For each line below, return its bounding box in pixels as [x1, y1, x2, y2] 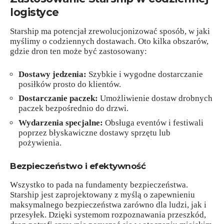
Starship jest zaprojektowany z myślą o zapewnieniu [10, 189, 195, 199]
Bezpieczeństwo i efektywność [10, 161, 145, 171]
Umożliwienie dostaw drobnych [98, 93, 212, 103]
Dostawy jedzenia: [18, 69, 86, 79]
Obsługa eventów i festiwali [103, 117, 203, 127]
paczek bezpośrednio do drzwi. [18, 103, 128, 113]
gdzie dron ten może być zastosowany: [10, 46, 147, 56]
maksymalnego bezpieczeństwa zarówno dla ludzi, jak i [10, 199, 206, 209]
